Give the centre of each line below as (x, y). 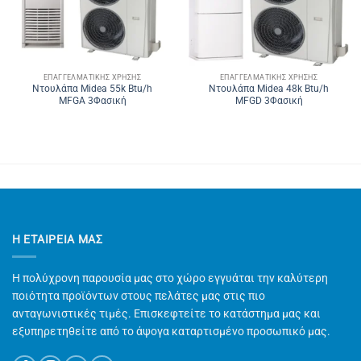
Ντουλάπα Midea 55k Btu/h (92, 89)
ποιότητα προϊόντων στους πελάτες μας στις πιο (139, 296)
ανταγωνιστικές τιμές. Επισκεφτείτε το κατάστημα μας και (166, 314)
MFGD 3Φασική (269, 101)
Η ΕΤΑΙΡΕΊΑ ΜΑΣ (58, 240)
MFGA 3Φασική (92, 101)
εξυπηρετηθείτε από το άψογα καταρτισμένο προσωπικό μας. (171, 332)
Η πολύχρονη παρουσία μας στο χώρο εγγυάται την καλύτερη (170, 278)
